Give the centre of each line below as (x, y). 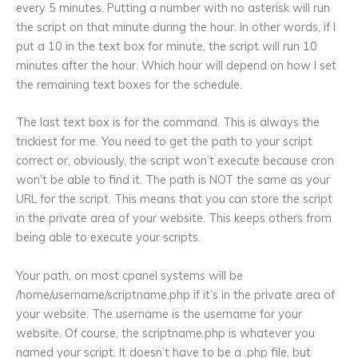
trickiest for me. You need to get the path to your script (164, 141)
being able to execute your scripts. (108, 237)
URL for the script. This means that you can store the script (174, 199)
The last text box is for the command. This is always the (168, 122)
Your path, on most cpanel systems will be (129, 275)
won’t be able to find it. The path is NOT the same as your (173, 180)
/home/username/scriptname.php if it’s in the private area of (175, 294)
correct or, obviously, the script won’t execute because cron (175, 161)
